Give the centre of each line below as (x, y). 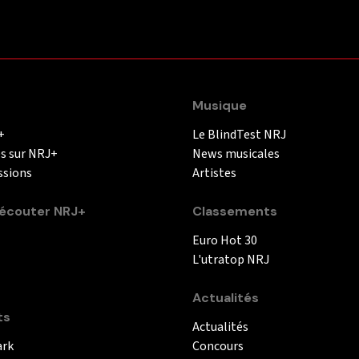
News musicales (236, 153)
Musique (220, 105)
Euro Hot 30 (225, 240)
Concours (218, 346)
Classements (235, 211)
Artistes (214, 173)
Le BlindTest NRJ (239, 134)
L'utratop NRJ (231, 259)
